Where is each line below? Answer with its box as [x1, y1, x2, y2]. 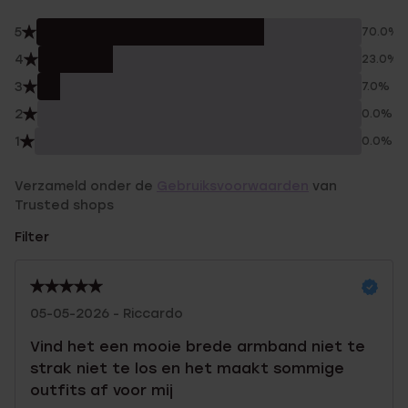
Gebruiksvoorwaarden [157, 178, 309, 194]
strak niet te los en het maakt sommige [30, 360, 344, 377]
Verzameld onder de [15, 178, 157, 194]
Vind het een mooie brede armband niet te [30, 338, 365, 355]
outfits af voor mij [30, 382, 173, 399]
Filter [15, 229, 49, 245]
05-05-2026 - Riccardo [30, 306, 183, 321]
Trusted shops [15, 198, 114, 213]
